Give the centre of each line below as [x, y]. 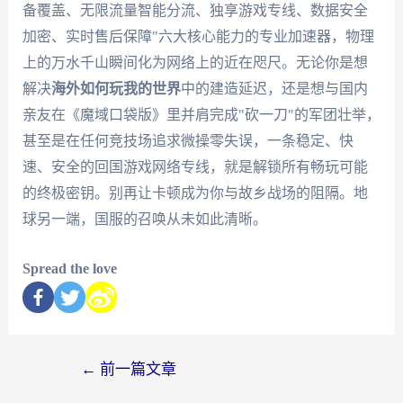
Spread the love [69, 268]
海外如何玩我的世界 [116, 88]
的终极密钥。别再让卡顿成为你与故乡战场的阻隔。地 [195, 193]
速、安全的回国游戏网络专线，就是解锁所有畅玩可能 [195, 166]
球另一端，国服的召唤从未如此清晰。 [144, 219]
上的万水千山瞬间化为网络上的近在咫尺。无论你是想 [195, 62]
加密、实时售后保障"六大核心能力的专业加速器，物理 [198, 36]
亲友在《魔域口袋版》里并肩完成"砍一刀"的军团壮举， [201, 114]
